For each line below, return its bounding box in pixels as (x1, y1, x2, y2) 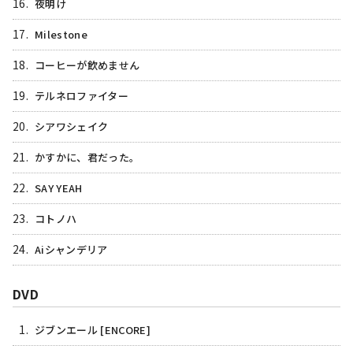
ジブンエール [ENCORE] (35, 321, 150, 337)
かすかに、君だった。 (35, 149, 140, 165)
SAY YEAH (35, 180, 83, 195)
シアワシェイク (35, 118, 109, 134)
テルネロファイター (35, 87, 128, 103)
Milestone (35, 26, 87, 42)
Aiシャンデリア (35, 241, 108, 257)
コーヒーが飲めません (35, 57, 140, 72)
